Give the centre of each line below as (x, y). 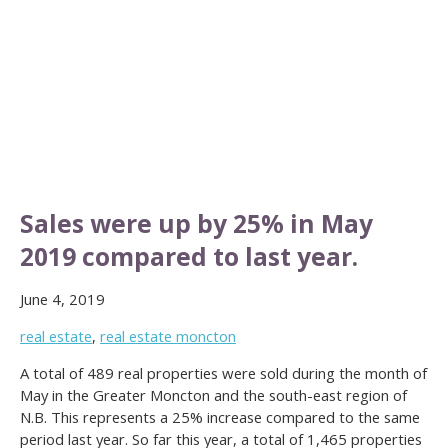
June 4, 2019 (62, 298)
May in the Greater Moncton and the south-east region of (213, 394)
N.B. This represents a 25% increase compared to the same (220, 416)
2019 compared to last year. (189, 256)
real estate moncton (168, 335)
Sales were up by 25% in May (196, 223)
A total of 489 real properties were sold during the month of (223, 372)
